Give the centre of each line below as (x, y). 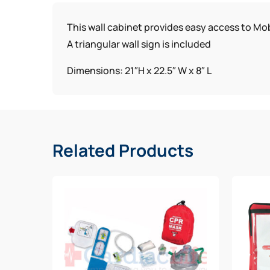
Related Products (123, 150)
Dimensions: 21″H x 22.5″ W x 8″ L (140, 71)
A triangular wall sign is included (139, 44)
